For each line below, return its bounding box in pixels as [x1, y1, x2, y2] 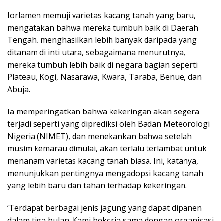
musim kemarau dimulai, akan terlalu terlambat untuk [7, 143, 207, 154]
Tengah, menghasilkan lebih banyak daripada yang [7, 35, 197, 46]
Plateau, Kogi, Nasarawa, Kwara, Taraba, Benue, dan [7, 72, 202, 83]
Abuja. [7, 84, 30, 95]
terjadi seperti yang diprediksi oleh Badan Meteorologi [7, 118, 210, 130]
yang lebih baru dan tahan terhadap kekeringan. [7, 180, 187, 191]
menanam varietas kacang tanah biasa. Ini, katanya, [7, 155, 198, 167]
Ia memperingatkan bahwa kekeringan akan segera [7, 106, 199, 117]
